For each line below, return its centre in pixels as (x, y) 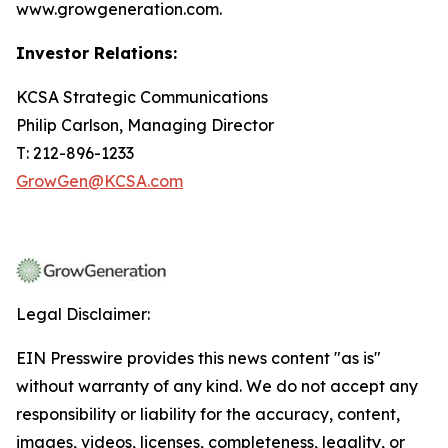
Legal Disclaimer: (83, 314)
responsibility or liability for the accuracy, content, (208, 414)
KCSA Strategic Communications (142, 97)
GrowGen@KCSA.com (99, 181)
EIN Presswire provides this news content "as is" (198, 358)
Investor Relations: (96, 53)
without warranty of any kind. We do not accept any (217, 386)
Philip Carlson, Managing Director (145, 125)
